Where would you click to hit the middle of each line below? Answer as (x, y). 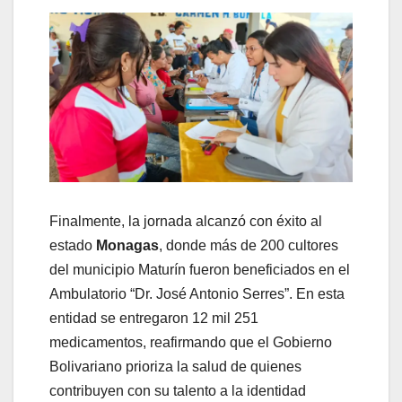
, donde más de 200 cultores (249, 245)
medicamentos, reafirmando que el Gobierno (191, 342)
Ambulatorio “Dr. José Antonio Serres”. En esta (197, 293)
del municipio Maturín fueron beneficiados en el (200, 269)
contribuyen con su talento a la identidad (178, 390)
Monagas (127, 245)
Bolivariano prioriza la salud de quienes (175, 366)
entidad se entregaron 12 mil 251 (154, 318)
